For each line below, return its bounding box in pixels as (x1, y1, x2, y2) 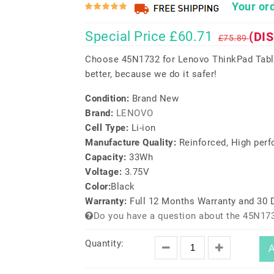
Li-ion (131, 122, 156, 133)
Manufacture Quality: (85, 137, 179, 148)
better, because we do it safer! (85, 68, 217, 80)
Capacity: (85, 152, 129, 163)
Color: (85, 181, 111, 192)
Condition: (85, 93, 132, 104)
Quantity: (85, 238, 124, 249)
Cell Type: (85, 122, 131, 133)
